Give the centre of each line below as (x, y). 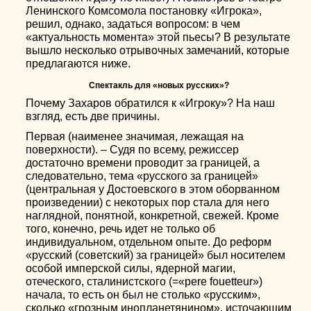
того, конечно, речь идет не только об (121, 229)
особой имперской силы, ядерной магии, (131, 268)
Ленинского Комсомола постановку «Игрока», (144, 11)
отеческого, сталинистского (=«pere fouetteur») (144, 281)
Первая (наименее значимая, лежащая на (135, 136)
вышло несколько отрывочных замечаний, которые (158, 50)
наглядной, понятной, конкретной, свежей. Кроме (153, 216)
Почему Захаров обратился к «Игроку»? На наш (151, 103)
